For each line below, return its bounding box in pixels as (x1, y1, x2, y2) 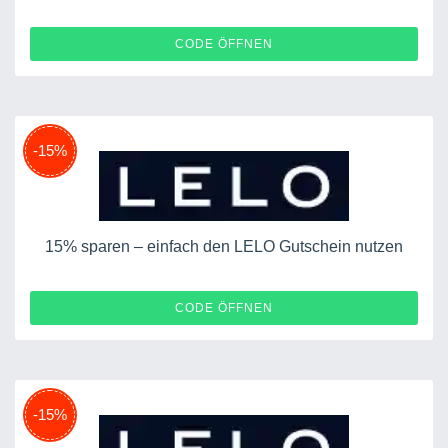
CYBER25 (328, 34, 403, 52)
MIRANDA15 (308, 298, 403, 316)
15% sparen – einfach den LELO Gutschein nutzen (45, 237, 403, 255)
